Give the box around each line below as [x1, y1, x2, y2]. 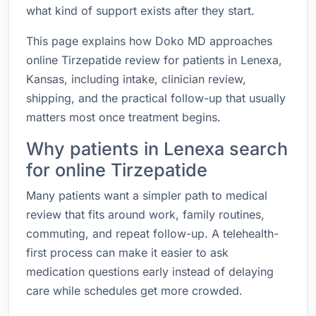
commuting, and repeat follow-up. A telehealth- [26, 226, 279, 241]
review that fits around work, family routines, [26, 207, 265, 221]
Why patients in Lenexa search [26, 138, 288, 159]
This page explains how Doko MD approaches [26, 34, 272, 48]
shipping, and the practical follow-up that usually [26, 91, 286, 105]
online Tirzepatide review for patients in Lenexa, [26, 53, 282, 67]
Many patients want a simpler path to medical [26, 188, 267, 202]
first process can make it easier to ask [26, 245, 229, 260]
